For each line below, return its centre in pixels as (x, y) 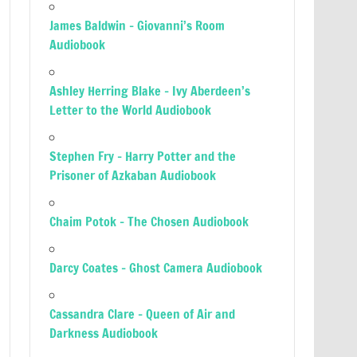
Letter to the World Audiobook (131, 110)
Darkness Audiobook (104, 333)
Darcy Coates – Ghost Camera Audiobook (156, 268)
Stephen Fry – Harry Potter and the (143, 156)
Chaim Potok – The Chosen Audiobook (149, 222)
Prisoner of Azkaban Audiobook (133, 175)
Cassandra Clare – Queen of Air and (143, 314)
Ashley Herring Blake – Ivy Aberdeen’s (150, 91)
